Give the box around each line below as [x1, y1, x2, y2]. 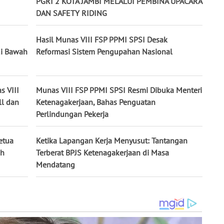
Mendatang [36, 159, 75, 170]
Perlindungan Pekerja [36, 109, 108, 119]
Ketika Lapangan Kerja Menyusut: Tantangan [36, 135, 187, 146]
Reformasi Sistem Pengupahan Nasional [36, 46, 172, 57]
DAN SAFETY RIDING [36, 8, 107, 18]
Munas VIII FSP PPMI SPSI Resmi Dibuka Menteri [36, 85, 202, 95]
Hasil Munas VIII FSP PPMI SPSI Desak [36, 34, 167, 45]
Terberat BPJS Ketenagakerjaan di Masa [36, 147, 169, 158]
